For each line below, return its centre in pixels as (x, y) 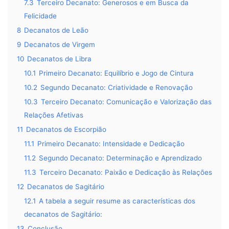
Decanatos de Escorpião (66, 130)
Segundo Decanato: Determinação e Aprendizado (120, 158)
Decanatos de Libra (59, 59)
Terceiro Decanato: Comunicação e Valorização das (126, 102)
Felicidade (40, 16)
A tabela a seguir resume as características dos (117, 201)
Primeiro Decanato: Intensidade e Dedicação (111, 144)
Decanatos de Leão (56, 30)
